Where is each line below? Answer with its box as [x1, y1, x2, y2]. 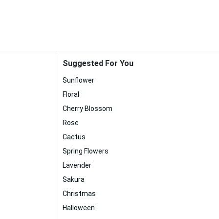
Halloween [63, 204, 95, 212]
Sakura [63, 175, 85, 183]
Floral [63, 90, 79, 98]
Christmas [63, 190, 96, 197]
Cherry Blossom [63, 105, 112, 112]
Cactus [63, 133, 86, 141]
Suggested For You [63, 59, 133, 68]
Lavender [63, 161, 91, 169]
